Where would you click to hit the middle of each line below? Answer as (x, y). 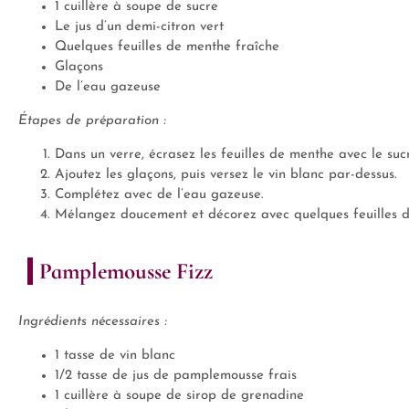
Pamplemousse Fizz (126, 271)
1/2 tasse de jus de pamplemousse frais (176, 376)
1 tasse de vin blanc (115, 356)
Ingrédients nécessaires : (93, 322)
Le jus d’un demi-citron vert (139, 27)
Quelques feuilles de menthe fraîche (167, 47)
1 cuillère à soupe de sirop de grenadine (179, 396)
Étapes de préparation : (92, 121)
